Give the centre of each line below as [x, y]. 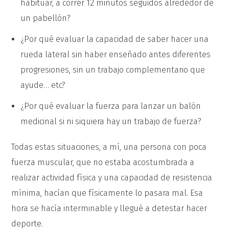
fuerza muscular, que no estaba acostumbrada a [103, 162]
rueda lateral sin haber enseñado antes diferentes [116, 54]
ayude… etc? [43, 85]
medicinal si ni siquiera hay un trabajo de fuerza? [111, 121]
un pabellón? [45, 18]
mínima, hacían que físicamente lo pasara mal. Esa [107, 193]
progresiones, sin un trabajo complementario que [113, 70]
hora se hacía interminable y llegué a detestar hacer [109, 208]
